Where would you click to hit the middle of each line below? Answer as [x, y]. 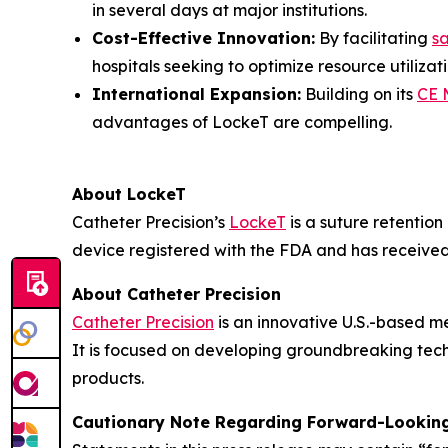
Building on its [359, 93]
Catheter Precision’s [150, 221]
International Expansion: [196, 93]
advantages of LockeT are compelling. [242, 121]
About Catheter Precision [176, 293]
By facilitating [373, 37]
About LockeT [129, 193]
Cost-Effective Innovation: [203, 37]
